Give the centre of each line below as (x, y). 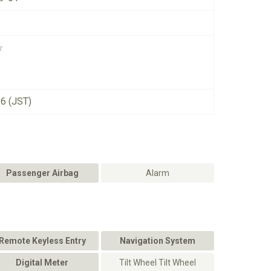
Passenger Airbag (42, 173)
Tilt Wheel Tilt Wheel (158, 263)
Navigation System (158, 241)
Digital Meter (42, 263)
